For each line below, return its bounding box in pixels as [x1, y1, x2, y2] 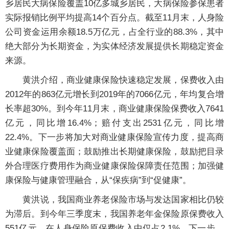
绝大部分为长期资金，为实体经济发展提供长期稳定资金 [5, 41, 224, 51]
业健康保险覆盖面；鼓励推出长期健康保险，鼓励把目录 [5, 147, 224, 156]
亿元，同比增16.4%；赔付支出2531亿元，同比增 [5, 118, 224, 128]
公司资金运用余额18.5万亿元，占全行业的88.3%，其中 [5, 27, 224, 37]
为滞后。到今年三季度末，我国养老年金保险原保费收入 [5, 209, 224, 219]
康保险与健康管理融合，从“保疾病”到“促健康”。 [5, 175, 191, 185]
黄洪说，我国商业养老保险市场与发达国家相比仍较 [5, 195, 224, 204]
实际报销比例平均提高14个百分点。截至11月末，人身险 [5, 13, 224, 22]
